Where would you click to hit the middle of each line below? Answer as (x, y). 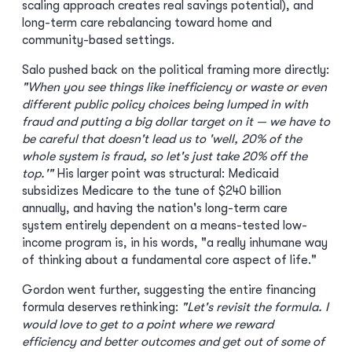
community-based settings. (98, 40)
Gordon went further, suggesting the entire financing (169, 290)
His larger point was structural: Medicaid (166, 174)
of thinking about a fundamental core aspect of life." (169, 260)
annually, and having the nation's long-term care (155, 208)
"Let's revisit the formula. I (255, 307)
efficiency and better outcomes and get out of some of (173, 342)
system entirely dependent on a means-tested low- (165, 225)
